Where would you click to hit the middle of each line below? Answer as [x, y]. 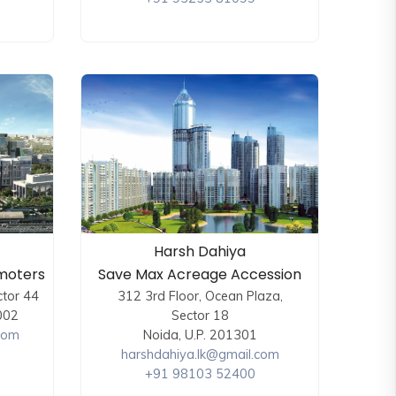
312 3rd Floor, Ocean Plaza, [200, 296]
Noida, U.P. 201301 [200, 335]
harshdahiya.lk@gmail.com [200, 354]
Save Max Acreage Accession [200, 275]
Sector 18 [200, 316]
